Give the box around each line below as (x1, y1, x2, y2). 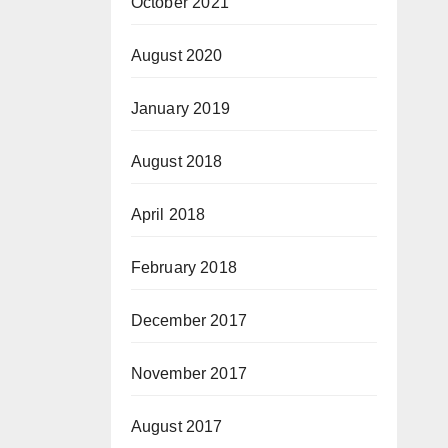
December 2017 (130, 312, 248, 329)
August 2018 (130, 153, 223, 170)
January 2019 (130, 100, 230, 117)
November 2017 (130, 365, 248, 382)
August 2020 (130, 47, 223, 64)
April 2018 (130, 206, 206, 223)
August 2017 (130, 418, 223, 435)
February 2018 (130, 259, 238, 276)
